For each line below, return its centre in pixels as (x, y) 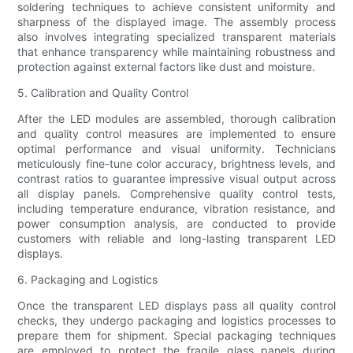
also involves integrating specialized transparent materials (176, 36)
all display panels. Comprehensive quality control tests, (176, 193)
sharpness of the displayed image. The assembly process (176, 21)
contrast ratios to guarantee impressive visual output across (176, 178)
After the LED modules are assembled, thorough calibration (176, 118)
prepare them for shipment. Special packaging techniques (176, 335)
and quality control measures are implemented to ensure (176, 133)
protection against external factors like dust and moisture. (167, 66)
